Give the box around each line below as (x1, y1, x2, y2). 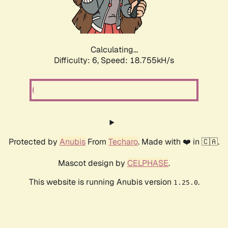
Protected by (9, 136, 60, 148)
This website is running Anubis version (28, 177, 174, 188)
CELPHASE (127, 158, 168, 169)
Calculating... (90, 44, 138, 55)
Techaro (108, 136, 138, 148)
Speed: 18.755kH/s (101, 55, 174, 66)
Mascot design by (58, 158, 127, 169)
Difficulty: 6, (54, 55, 101, 66)
